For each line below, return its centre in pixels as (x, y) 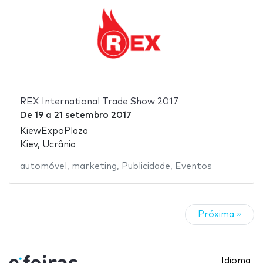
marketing (94, 166)
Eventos (193, 166)
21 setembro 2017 (92, 116)
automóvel (43, 166)
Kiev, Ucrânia (48, 144)
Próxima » (220, 215)
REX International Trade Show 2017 (99, 102)
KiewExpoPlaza (54, 131)
